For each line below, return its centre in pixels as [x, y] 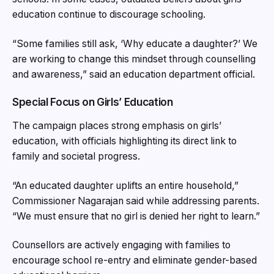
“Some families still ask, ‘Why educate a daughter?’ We [135, 43]
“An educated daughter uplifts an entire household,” [125, 185]
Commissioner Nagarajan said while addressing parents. [136, 201]
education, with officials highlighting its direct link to [124, 141]
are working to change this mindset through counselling [134, 59]
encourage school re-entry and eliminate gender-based [135, 261]
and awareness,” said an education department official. [134, 74]
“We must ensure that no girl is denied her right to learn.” [136, 216]
